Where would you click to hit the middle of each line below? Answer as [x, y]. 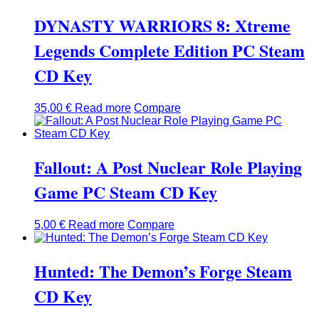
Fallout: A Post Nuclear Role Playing [168, 167]
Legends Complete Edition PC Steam [169, 51]
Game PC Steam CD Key [126, 192]
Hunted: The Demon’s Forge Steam [163, 271]
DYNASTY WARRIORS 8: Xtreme [162, 26]
